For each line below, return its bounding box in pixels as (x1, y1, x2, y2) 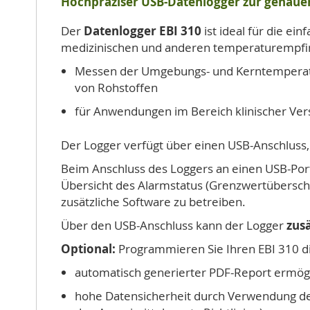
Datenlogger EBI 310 (84, 23, 201, 39)
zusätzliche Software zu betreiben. (61, 194, 246, 210)
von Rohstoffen (75, 80, 158, 95)
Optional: (61, 241, 116, 257)
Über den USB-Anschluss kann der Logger (61, 217, 286, 233)
